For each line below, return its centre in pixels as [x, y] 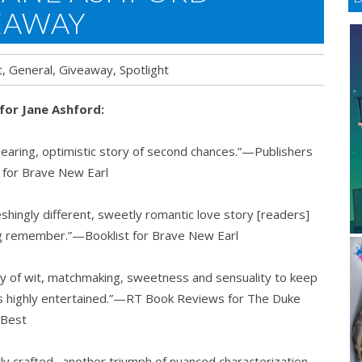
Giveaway [86, 69]
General [31, 69]
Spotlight [144, 69]
